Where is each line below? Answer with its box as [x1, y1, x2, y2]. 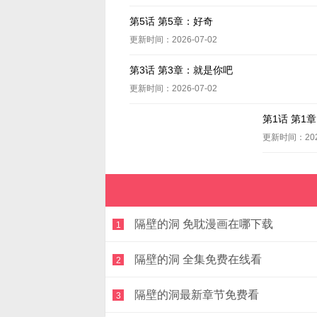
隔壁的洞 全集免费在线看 [134, 253, 263, 265]
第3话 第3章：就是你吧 [129, 64, 234, 76]
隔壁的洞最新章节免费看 [134, 288, 260, 301]
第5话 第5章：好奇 [129, 16, 214, 27]
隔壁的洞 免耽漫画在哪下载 [134, 217, 274, 230]
